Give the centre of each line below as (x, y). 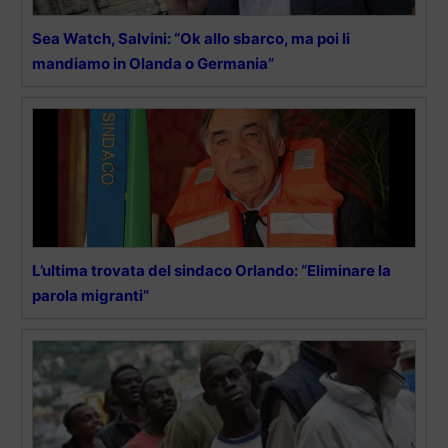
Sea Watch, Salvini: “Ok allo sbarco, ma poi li (191, 38)
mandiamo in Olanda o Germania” (153, 63)
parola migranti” (90, 295)
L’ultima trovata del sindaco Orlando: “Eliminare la (211, 270)
